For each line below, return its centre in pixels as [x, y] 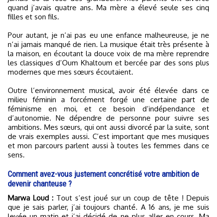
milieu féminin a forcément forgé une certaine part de [108, 100]
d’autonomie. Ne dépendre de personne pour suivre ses [108, 118]
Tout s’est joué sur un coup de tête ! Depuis [131, 198]
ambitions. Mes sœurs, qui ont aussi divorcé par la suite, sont [108, 127]
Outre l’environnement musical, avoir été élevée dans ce [108, 91]
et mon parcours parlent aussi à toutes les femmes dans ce [108, 146]
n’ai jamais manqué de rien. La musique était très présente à [108, 45]
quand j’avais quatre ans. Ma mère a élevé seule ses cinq [108, 8]
